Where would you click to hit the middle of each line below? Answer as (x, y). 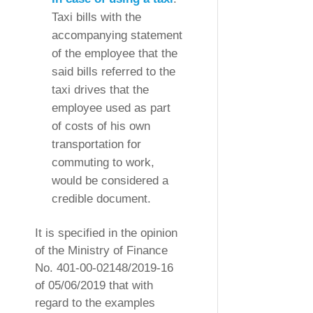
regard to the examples (95, 303)
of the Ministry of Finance (101, 250)
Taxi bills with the (96, 17)
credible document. (101, 198)
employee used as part (111, 108)
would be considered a (110, 180)
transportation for (96, 144)
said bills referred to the (114, 71)
